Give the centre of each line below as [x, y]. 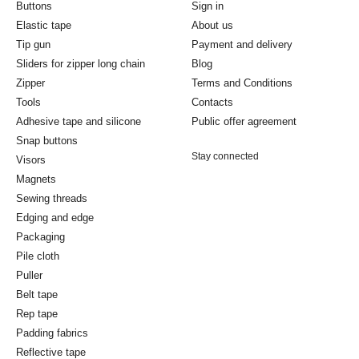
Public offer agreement [244, 121]
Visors [31, 160]
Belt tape [37, 294]
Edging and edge [55, 218]
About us [212, 25]
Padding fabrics [52, 333]
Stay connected [225, 156]
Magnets [36, 179]
